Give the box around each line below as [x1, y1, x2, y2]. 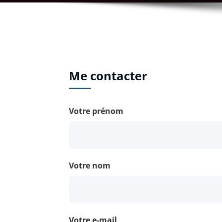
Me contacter [69, 67, 147, 84]
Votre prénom [69, 106, 123, 116]
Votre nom [69, 160, 111, 171]
